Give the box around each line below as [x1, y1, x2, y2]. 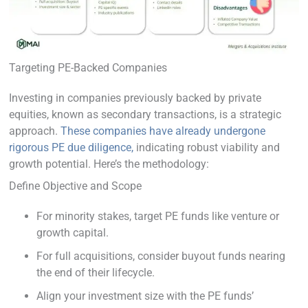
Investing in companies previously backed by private [9, 91, 261, 104]
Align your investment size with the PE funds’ [36, 289, 254, 302]
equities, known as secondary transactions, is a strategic [9, 107, 281, 121]
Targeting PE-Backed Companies [9, 60, 167, 74]
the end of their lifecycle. [36, 265, 155, 279]
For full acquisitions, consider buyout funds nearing [36, 249, 285, 263]
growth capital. [36, 225, 109, 239]
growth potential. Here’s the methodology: [9, 157, 209, 170]
